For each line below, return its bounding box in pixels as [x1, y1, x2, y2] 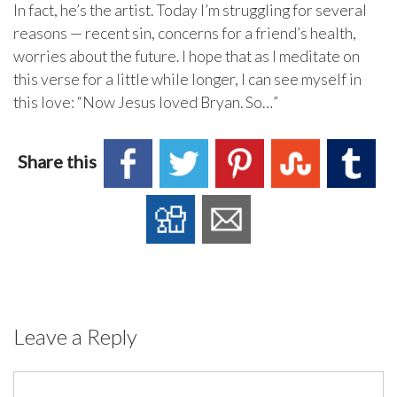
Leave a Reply [13, 323, 137, 349]
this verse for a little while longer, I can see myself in [13, 69, 362, 89]
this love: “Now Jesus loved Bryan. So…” [13, 92, 278, 112]
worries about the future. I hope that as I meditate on [13, 46, 360, 66]
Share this [18, 150, 100, 172]
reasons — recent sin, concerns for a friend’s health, [13, 23, 356, 43]
